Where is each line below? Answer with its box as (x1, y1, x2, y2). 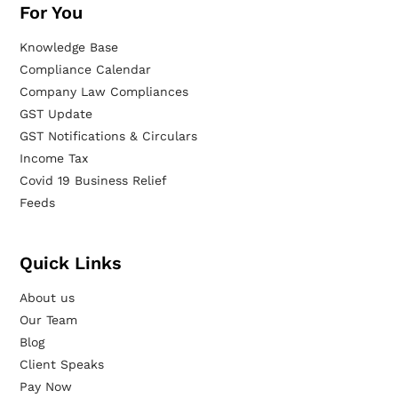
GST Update (20, 107, 93, 122)
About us (20, 291, 76, 306)
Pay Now (20, 379, 73, 394)
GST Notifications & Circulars (20, 129, 198, 144)
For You (20, 2, 84, 24)
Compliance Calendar (20, 62, 152, 77)
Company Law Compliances (20, 84, 189, 99)
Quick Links (20, 252, 123, 275)
